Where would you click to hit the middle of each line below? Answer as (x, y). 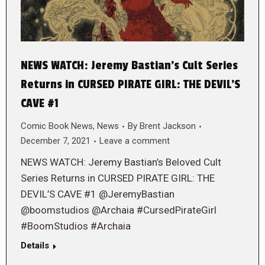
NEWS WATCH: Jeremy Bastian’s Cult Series (129, 66)
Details (35, 246)
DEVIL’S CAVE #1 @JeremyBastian (98, 194)
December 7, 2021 (56, 141)
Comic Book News (57, 126)
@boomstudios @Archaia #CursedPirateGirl (119, 210)
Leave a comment (135, 141)
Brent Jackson (168, 126)
